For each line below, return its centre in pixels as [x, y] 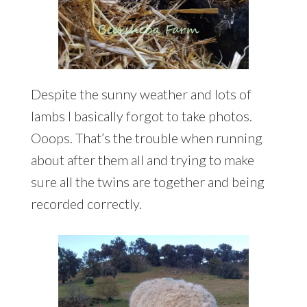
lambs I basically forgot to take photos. [141, 115]
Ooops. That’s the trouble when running [146, 137]
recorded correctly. [86, 203]
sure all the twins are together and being [147, 181]
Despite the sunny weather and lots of [141, 94]
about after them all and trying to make [142, 159]
